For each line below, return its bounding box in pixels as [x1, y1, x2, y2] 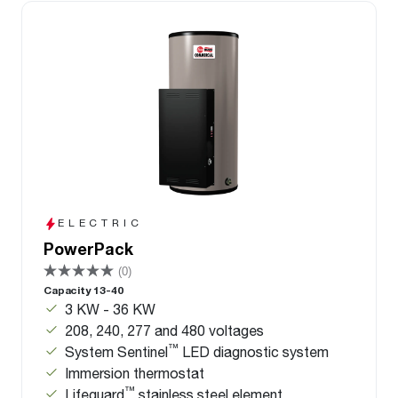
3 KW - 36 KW [65, 300, 155, 318]
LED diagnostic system [179, 343, 329, 361]
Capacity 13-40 [44, 283, 123, 298]
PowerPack [44, 239, 133, 259]
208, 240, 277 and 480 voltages [65, 322, 264, 339]
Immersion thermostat [65, 364, 204, 382]
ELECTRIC [58, 216, 143, 230]
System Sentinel [65, 343, 168, 361]
